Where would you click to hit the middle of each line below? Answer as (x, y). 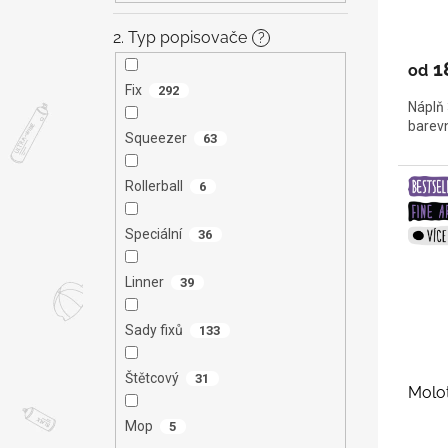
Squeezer (155, 138)
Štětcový (151, 378)
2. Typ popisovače (180, 37)
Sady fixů (153, 330)
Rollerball (153, 186)
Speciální (153, 234)
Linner (144, 282)
